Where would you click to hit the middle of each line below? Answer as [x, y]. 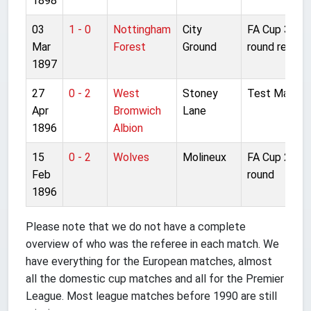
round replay [277, 47]
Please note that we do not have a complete [136, 226]
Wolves [131, 157]
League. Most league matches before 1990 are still [151, 296]
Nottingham [142, 29]
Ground [200, 47]
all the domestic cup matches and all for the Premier [155, 278]
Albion [128, 128]
